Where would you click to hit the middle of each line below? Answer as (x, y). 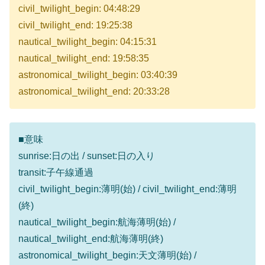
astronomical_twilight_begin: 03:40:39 (98, 75)
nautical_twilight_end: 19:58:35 (84, 59)
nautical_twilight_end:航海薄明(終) (91, 238)
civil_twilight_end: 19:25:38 (75, 25)
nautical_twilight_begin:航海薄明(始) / (97, 222)
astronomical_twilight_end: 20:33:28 (94, 92)
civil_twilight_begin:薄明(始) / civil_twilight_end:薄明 (127, 189)
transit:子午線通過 (56, 172)
